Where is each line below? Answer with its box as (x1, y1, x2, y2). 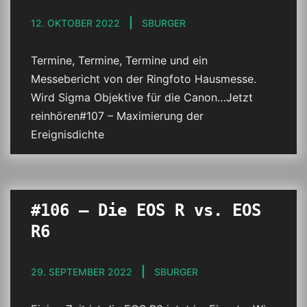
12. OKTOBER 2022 (31, 17, 120, 29)
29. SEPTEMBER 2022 (31, 266, 132, 278)
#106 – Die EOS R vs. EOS (31, 201, 261, 220)
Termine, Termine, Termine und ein (31, 53, 208, 67)
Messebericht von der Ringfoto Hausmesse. (31, 72, 256, 86)
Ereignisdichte (31, 127, 104, 141)
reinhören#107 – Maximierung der (31, 109, 204, 123)
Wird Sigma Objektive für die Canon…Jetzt (31, 90, 253, 104)
